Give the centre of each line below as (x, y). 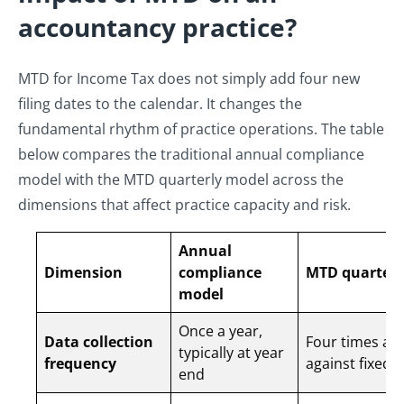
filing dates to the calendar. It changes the (160, 104)
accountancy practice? (157, 28)
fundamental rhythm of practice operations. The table (201, 129)
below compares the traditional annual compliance (191, 155)
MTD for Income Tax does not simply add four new (189, 79)
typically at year (231, 353)
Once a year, (220, 331)
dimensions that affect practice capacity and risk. (186, 205)
